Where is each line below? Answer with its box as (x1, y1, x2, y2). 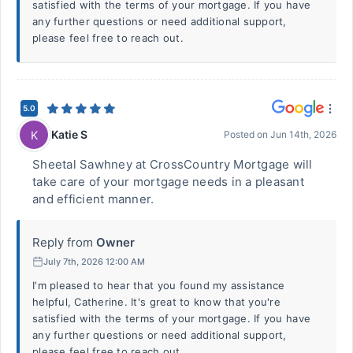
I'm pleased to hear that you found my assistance (32, 279, 285, 292)
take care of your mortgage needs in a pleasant (32, 174, 304, 189)
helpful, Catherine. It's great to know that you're (32, 295, 281, 308)
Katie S (51, 127, 87, 141)
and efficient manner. (32, 191, 154, 206)
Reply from (32, 235, 93, 250)
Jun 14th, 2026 (270, 128, 336, 140)
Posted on (224, 128, 270, 140)
